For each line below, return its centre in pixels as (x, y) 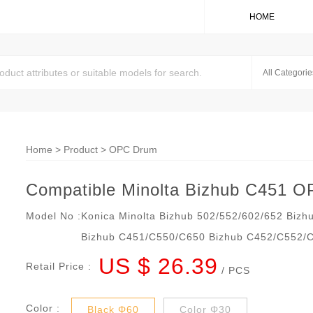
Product (81, 150)
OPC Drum (133, 150)
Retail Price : (59, 266)
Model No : (53, 216)
